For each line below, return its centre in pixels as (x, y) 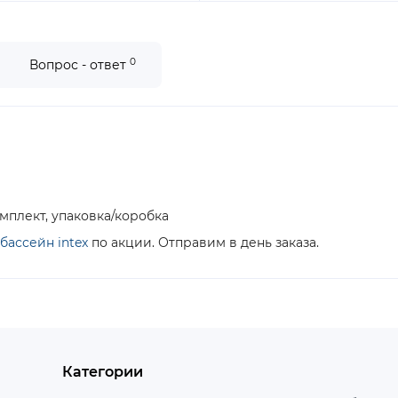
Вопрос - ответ (80, 65)
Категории (102, 372)
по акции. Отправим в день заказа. (203, 243)
